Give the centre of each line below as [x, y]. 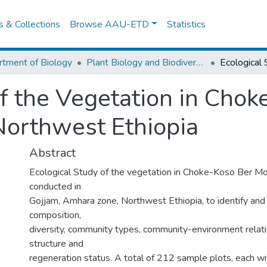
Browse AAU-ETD [110, 24]
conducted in [55, 187]
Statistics [187, 24]
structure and [56, 244]
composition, [55, 215]
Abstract [52, 153]
